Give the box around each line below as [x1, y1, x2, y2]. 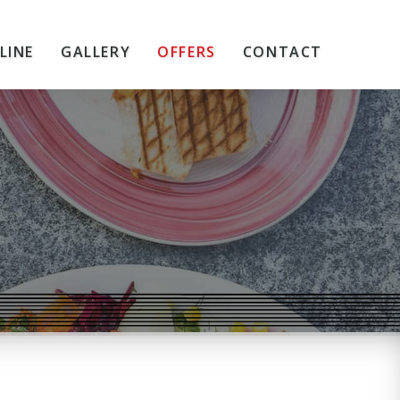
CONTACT [242, 42, 322, 62]
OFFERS [157, 42, 216, 62]
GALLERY [60, 42, 131, 62]
